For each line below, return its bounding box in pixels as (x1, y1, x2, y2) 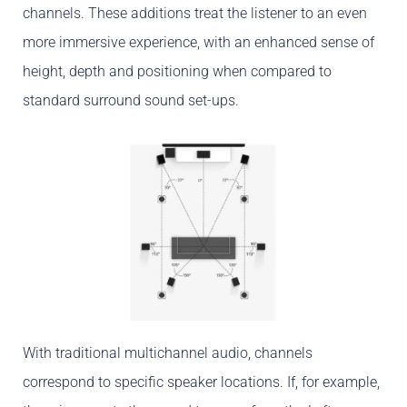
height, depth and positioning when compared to (23, 63, 332, 81)
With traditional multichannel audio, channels (23, 344, 313, 362)
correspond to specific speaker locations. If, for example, (23, 373, 380, 392)
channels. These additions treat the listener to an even (23, 5, 367, 23)
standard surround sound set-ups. (23, 92, 239, 110)
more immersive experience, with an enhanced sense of (23, 34, 374, 52)
